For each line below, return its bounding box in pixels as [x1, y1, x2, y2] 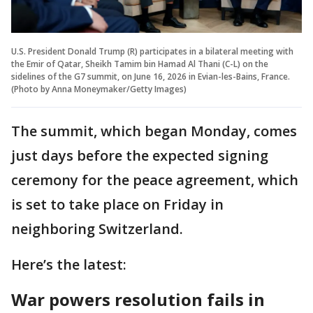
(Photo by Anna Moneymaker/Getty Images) [11, 82, 187, 95]
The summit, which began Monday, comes [11, 121, 297, 140]
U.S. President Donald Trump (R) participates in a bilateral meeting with [11, 45, 293, 57]
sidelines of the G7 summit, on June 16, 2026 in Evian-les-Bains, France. [11, 70, 290, 82]
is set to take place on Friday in [11, 194, 224, 214]
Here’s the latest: [11, 254, 130, 274]
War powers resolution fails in [11, 287, 265, 311]
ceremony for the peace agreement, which [11, 170, 298, 189]
